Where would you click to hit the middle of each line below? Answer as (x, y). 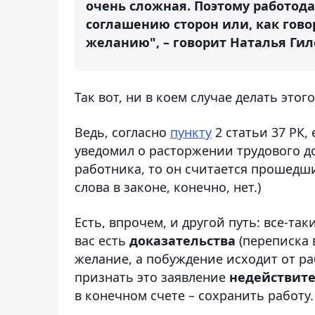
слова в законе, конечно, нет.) (168, 187)
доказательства (182, 240)
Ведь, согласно (122, 132)
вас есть (102, 240)
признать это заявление (152, 277)
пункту (191, 132)
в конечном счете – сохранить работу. (194, 295)
